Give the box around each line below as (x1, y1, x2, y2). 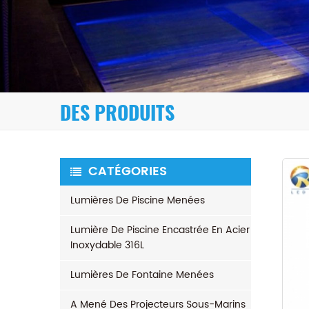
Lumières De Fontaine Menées (70, 267, 214, 283)
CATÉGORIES (88, 161, 167, 181)
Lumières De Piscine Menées (70, 192, 205, 208)
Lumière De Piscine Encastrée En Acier (70, 222, 250, 238)
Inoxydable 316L (70, 237, 144, 253)
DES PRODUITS (60, 99, 175, 126)
